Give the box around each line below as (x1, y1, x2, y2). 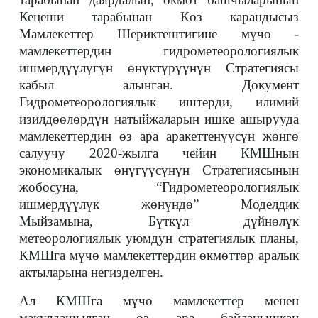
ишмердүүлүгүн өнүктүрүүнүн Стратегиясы (19, 60, 299, 75)
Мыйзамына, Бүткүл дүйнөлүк (19, 214, 299, 229)
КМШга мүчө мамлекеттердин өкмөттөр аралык (19, 248, 299, 263)
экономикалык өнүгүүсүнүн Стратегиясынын (19, 163, 299, 177)
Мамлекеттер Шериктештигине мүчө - (19, 26, 299, 41)
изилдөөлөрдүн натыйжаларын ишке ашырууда (19, 111, 299, 126)
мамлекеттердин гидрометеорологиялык (19, 43, 299, 58)
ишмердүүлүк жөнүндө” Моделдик (19, 197, 299, 212)
